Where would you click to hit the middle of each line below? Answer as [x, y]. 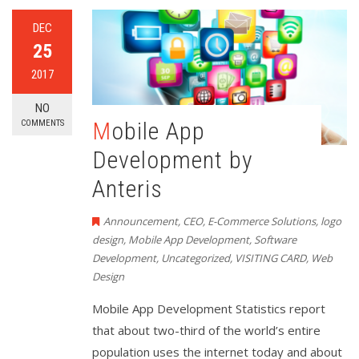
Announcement [141, 221]
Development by [173, 159]
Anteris [127, 188]
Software [275, 239]
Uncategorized [196, 258]
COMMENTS [42, 123]
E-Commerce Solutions [262, 221]
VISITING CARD [270, 258]
